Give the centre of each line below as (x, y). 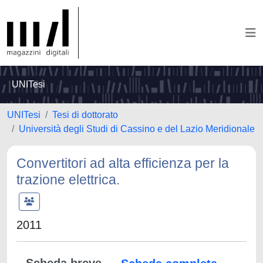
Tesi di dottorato (85, 115)
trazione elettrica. (68, 180)
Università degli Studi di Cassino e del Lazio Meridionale (137, 129)
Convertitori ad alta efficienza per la (123, 163)
